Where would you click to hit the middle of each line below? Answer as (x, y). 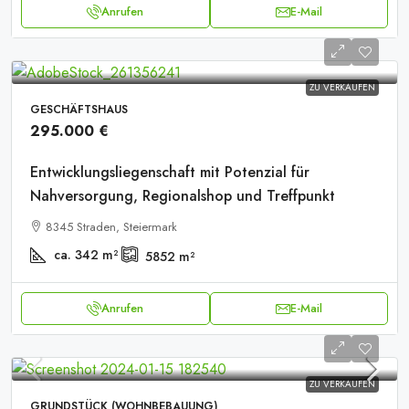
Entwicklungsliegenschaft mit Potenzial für (170, 172)
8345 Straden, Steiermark (111, 227)
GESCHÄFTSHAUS (79, 110)
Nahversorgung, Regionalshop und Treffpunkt (183, 196)
